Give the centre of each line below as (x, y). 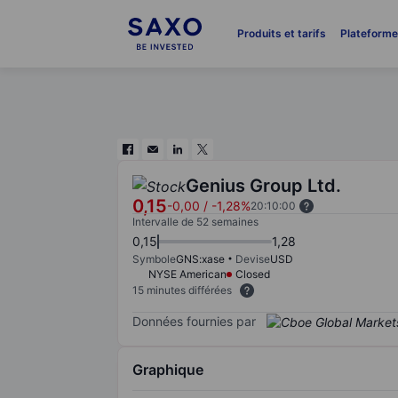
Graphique (168, 369)
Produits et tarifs (281, 33)
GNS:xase (200, 259)
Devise (253, 259)
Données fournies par (194, 321)
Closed (253, 274)
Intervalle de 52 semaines (195, 222)
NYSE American (187, 274)
